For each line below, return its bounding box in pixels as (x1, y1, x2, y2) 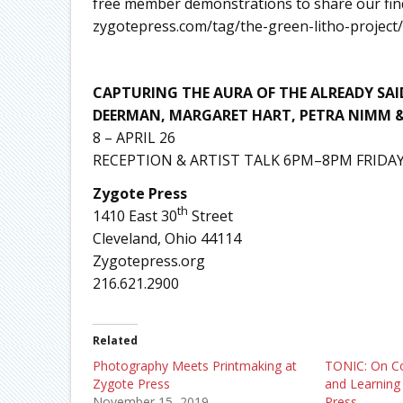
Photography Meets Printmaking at (92, 357, 297, 375)
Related (92, 333, 138, 349)
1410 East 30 (92, 206, 177, 227)
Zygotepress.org (92, 251, 205, 272)
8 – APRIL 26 (92, 128, 175, 148)
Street (187, 206, 233, 227)
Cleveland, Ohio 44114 (92, 228, 241, 249)
